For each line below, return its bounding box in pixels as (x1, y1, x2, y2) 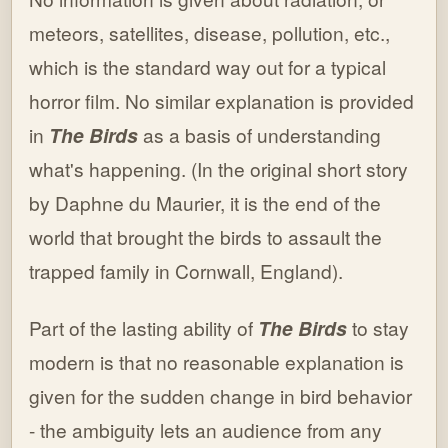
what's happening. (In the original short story (29, 154, 409, 182)
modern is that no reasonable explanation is (29, 347, 405, 375)
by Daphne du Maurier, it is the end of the (29, 188, 382, 216)
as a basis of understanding (138, 120, 382, 148)
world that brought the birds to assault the (29, 222, 383, 250)
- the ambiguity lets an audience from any (29, 415, 383, 443)
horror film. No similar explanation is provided (29, 86, 415, 114)
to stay (347, 313, 410, 341)
